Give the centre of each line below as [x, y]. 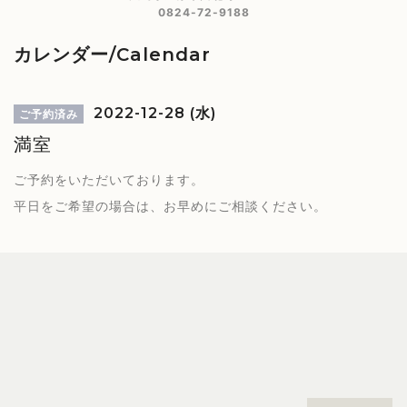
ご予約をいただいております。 [109, 179]
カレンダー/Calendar [112, 55]
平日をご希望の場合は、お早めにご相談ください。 [170, 206]
